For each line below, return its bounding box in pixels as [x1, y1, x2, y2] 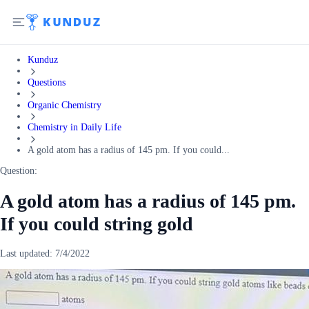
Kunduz [28, 54, 58, 65]
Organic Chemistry [28, 99, 101, 110]
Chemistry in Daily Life [28, 122, 121, 133]
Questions [28, 77, 66, 88]
